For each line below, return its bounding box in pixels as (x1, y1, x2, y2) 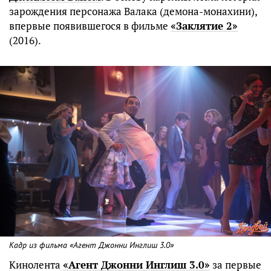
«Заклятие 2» (171, 18, 238, 33)
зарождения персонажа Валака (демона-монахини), (9, 4, 257, 18)
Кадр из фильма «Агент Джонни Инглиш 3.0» (9, 240, 174, 251)
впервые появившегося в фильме (9, 18, 171, 33)
